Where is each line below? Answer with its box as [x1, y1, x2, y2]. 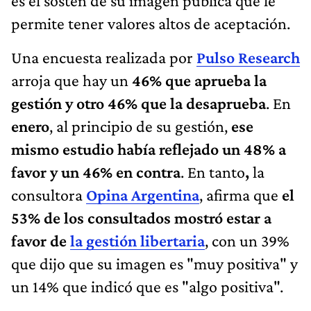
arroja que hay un [11, 70, 132, 90]
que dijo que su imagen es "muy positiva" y [11, 253, 298, 273]
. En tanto [180, 162, 245, 181]
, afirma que [199, 185, 282, 204]
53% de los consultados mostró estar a [11, 208, 271, 227]
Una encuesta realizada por [11, 47, 193, 67]
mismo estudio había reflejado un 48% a [11, 139, 286, 158]
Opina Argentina [86, 185, 199, 204]
